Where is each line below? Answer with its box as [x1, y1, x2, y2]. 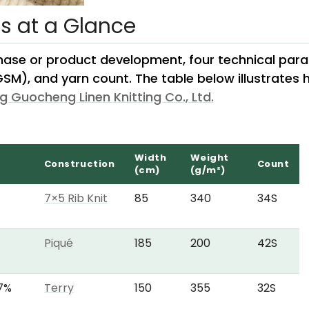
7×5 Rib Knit [43, 190, 108, 206]
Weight [190, 150, 229, 164]
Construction [43, 157, 115, 170]
